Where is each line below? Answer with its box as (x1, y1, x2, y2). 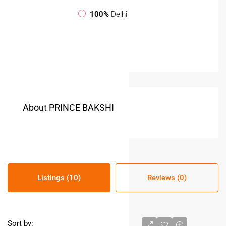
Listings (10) (37, 173, 81, 182)
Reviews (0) (147, 173, 187, 182)
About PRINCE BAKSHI (23, 102, 114, 113)
